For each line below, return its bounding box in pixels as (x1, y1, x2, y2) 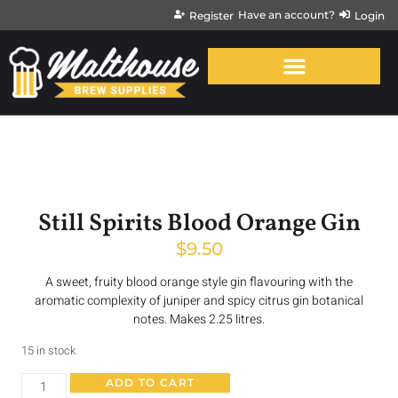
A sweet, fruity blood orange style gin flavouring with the (45, 272, 353, 291)
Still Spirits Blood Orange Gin (37, 206, 361, 241)
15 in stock (21, 342, 76, 359)
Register (189, 9, 234, 22)
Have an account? (238, 8, 335, 21)
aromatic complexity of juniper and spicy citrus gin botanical (35, 291, 363, 310)
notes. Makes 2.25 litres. (133, 309, 265, 329)
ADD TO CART (105, 376, 195, 389)
